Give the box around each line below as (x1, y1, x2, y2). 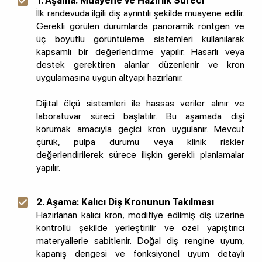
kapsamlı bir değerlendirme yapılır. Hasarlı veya (36, 46, 244, 58)
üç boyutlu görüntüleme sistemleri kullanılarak (36, 33, 244, 45)
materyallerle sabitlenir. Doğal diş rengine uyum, (36, 235, 244, 247)
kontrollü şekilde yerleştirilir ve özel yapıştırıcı (36, 222, 244, 234)
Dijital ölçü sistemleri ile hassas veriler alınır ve (36, 98, 244, 109)
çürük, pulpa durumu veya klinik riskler (36, 136, 244, 148)
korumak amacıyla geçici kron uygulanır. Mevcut (36, 123, 244, 135)
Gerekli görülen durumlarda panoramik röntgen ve (36, 20, 244, 32)
